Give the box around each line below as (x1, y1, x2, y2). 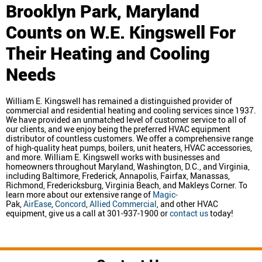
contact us (170, 207, 208, 219)
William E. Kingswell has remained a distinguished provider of (6, 95, 232, 106)
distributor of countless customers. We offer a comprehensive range (6, 132, 253, 144)
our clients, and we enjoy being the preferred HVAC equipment (6, 123, 230, 135)
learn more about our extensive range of (6, 188, 153, 200)
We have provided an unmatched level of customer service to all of (6, 113, 246, 125)
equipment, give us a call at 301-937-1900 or (6, 207, 170, 219)
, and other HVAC (157, 198, 218, 209)
